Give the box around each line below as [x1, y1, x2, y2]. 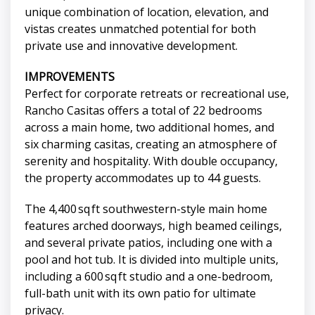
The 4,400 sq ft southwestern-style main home [25, 201, 267, 217]
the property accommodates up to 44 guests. [25, 170, 261, 186]
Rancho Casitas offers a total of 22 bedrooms [25, 103, 262, 119]
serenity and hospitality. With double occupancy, [25, 153, 278, 169]
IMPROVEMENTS [25, 69, 115, 85]
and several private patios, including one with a [25, 235, 272, 251]
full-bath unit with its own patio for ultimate [25, 285, 256, 302]
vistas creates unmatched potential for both [25, 21, 256, 37]
